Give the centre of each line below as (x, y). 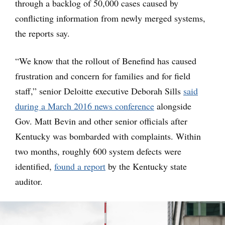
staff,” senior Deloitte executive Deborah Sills (99, 91)
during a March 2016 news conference (85, 106)
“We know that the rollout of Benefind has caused (106, 61)
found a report (80, 166)
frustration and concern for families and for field (103, 76)
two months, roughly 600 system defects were (98, 151)
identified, (35, 166)
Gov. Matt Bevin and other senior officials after (101, 121)
